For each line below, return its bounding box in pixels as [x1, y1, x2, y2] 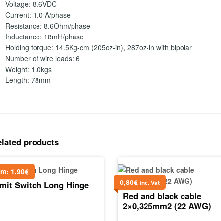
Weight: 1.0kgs [5, 64, 52, 74]
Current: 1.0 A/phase [5, 10, 71, 20]
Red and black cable [123, 189, 202, 202]
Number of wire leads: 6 [5, 53, 80, 64]
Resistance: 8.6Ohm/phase [5, 21, 90, 31]
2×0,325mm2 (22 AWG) [123, 199, 212, 212]
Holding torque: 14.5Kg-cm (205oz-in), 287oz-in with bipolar [5, 42, 192, 53]
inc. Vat [139, 179, 160, 187]
